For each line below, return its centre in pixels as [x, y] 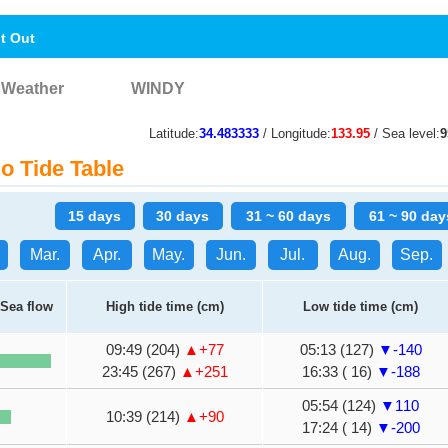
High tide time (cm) [164, 306]
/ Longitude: [295, 133]
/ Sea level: [405, 133]
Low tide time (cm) [360, 306]
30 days [182, 216]
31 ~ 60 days [288, 216]
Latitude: [174, 133]
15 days [94, 216]
